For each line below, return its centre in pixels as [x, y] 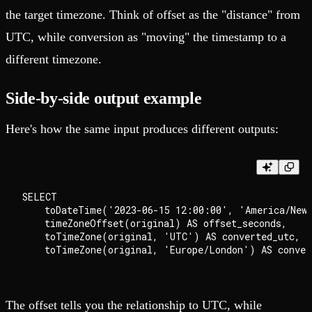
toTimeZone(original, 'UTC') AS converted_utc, [161, 236]
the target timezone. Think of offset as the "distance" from [153, 14]
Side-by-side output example [104, 98]
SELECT [40, 196]
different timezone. [54, 59]
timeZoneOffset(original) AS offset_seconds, [155, 223]
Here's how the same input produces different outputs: [142, 128]
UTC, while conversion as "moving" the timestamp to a [146, 37]
